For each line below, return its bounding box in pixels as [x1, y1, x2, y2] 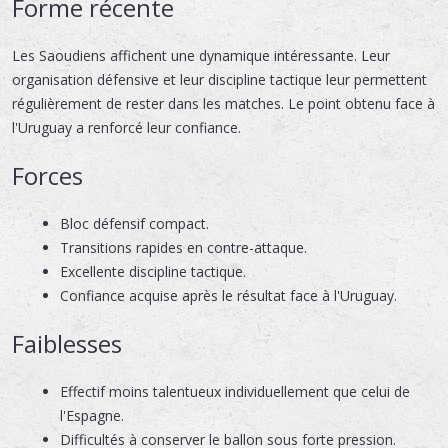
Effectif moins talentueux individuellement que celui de [59, 381, 410, 401]
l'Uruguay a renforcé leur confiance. [12, 117, 241, 137]
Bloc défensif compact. [59, 213, 209, 233]
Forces [12, 158, 83, 192]
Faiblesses [12, 326, 122, 360]
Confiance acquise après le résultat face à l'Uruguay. [59, 285, 397, 305]
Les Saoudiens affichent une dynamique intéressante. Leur [12, 45, 390, 65]
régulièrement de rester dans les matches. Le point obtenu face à [12, 93, 435, 113]
